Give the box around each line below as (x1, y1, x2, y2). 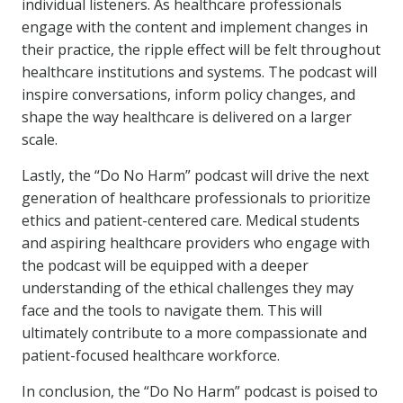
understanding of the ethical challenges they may (22, 278, 354, 298)
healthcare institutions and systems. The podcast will (22, 62, 377, 82)
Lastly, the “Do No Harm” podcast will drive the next (22, 166, 369, 185)
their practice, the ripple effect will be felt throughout (22, 40, 381, 59)
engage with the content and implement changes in (22, 17, 368, 37)
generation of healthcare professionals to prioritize (22, 188, 371, 208)
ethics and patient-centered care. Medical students (22, 210, 360, 230)
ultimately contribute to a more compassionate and (22, 323, 367, 343)
